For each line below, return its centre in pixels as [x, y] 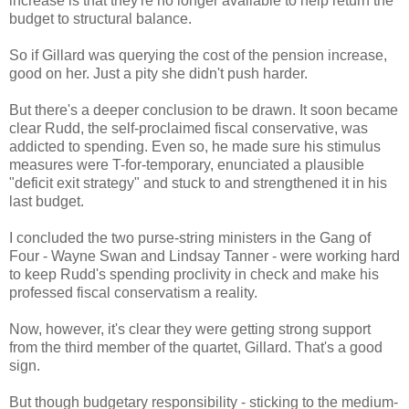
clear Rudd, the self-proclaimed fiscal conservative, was [189, 128]
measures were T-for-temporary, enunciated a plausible [187, 164]
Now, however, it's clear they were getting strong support [190, 329]
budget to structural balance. [100, 18]
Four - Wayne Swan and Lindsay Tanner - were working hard [204, 256]
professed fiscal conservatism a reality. [133, 292]
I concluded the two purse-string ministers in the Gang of [190, 237]
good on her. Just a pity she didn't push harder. [158, 73]
